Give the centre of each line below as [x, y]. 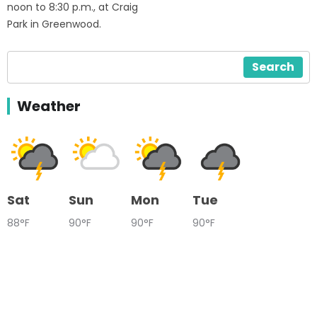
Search [273, 67]
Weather [49, 106]
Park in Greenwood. [56, 24]
